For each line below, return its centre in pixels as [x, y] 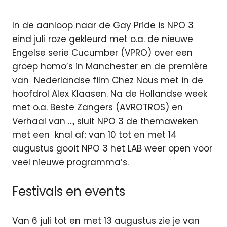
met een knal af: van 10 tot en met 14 [94, 135]
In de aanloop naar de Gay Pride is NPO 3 [103, 25]
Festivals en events [69, 191]
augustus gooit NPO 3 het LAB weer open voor [112, 148]
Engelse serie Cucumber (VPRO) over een [102, 52]
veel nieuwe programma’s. [70, 162]
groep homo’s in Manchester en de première [110, 66]
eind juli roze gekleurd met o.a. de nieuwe [103, 39]
